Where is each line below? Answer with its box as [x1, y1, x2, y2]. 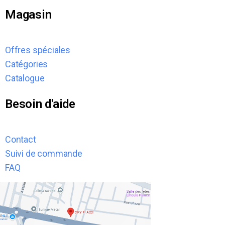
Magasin [5, 7, 52, 22]
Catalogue [5, 72, 45, 83]
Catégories [5, 58, 48, 69]
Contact [5, 134, 36, 145]
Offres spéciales [5, 44, 71, 55]
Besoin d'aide [5, 96, 75, 111]
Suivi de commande [5, 148, 82, 159]
